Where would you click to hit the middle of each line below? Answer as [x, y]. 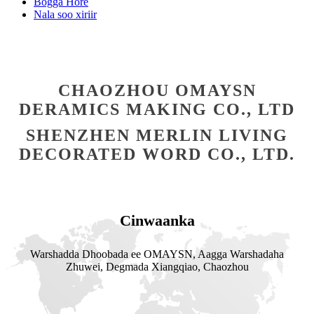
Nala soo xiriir [65, 14]
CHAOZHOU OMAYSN [157, 90]
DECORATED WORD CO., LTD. [157, 154]
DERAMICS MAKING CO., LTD [157, 109]
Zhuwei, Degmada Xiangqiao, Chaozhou [157, 267]
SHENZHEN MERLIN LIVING [157, 135]
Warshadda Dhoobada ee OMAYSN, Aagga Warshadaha [157, 254]
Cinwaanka [157, 220]
